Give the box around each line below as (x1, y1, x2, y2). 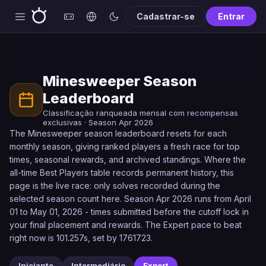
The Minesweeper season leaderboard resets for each (9, 128, 227, 138)
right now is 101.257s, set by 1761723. (9, 233, 153, 243)
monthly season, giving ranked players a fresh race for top (9, 141, 240, 151)
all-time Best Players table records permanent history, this (9, 167, 234, 178)
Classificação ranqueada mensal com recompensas (43, 108, 238, 118)
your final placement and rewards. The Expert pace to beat (9, 220, 242, 230)
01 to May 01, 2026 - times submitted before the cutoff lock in (9, 207, 249, 217)
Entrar (218, 11, 245, 21)
